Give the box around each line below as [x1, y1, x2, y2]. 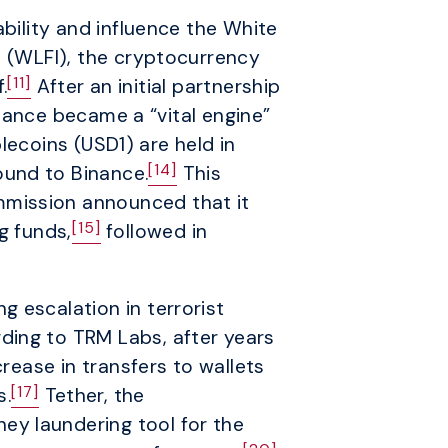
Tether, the [39, 383, 145, 409]
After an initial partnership [31, 73, 281, 99]
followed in [100, 218, 208, 244]
